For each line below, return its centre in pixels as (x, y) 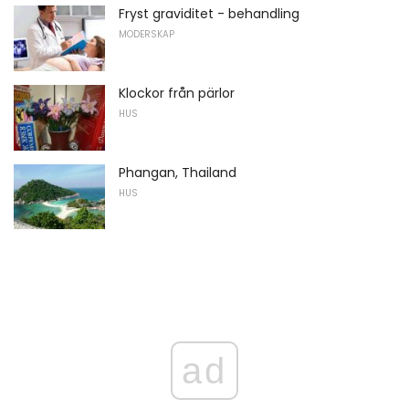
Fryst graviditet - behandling (209, 14)
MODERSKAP (147, 35)
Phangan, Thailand (178, 172)
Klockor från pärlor (177, 94)
